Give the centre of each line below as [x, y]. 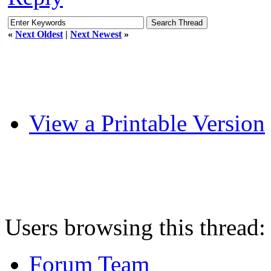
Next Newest [96, 34]
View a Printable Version [147, 123]
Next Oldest [39, 34]
